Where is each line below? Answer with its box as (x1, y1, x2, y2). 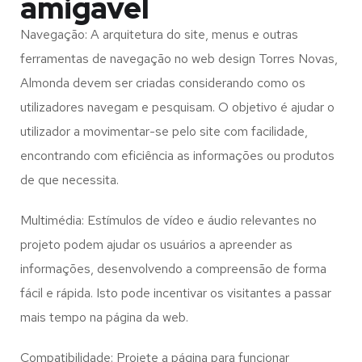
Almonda (20, 74, 73, 92)
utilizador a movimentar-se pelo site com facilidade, (20, 123, 308, 141)
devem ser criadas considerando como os (73, 74, 305, 92)
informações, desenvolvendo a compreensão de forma (20, 260, 326, 278)
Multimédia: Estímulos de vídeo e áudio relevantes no (20, 212, 317, 229)
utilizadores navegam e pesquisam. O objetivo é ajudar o (20, 99, 335, 116)
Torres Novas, (259, 50, 338, 68)
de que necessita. (20, 171, 119, 189)
